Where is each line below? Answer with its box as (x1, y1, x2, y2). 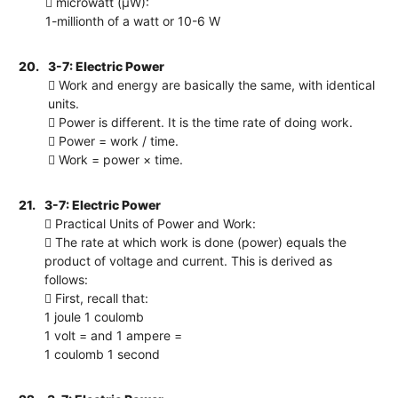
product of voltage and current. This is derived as (44, 252, 333, 268)
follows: (44, 271, 89, 287)
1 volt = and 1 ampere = (44, 327, 183, 343)
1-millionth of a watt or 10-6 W (45, 12, 221, 28)
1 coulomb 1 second (44, 346, 161, 362)
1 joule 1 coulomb (44, 308, 145, 324)
